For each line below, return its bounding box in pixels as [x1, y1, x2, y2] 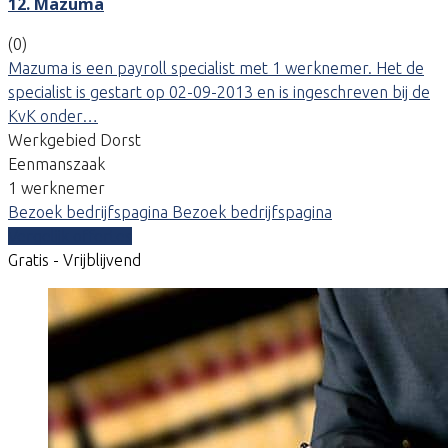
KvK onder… [8, 106, 98, 125]
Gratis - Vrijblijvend [8, 250, 141, 269]
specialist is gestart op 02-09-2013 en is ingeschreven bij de [8, 82, 430, 101]
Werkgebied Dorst [8, 130, 141, 149]
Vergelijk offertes [8, 226, 132, 245]
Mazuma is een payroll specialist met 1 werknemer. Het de [8, 58, 424, 77]
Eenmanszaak [8, 154, 105, 173]
